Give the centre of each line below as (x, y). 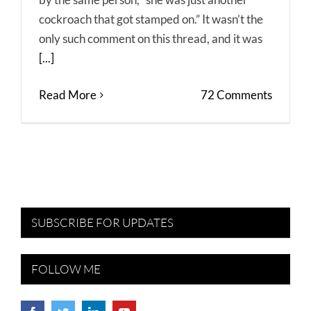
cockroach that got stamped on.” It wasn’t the (151, 19)
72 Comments (236, 95)
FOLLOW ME (66, 269)
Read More (68, 95)
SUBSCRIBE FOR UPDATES (102, 223)
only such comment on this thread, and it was (151, 39)
